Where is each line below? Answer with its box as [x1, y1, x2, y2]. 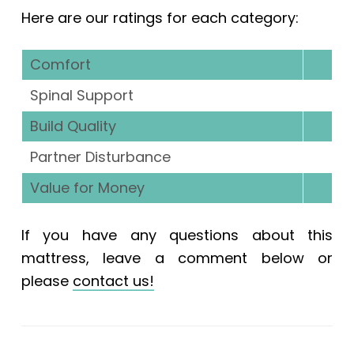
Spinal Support [29, 85, 134, 105]
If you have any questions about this [21, 224, 333, 245]
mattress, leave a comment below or [21, 247, 333, 268]
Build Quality [29, 115, 116, 136]
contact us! [72, 270, 154, 291]
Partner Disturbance [29, 146, 171, 167]
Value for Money [29, 177, 145, 198]
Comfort [29, 54, 91, 74]
